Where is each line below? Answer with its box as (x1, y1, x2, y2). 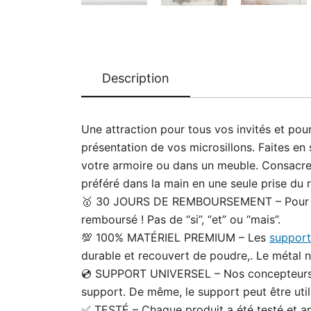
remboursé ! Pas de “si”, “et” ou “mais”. (81, 212, 280, 226)
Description (102, 70, 169, 85)
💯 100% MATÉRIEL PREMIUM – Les (81, 230, 269, 244)
